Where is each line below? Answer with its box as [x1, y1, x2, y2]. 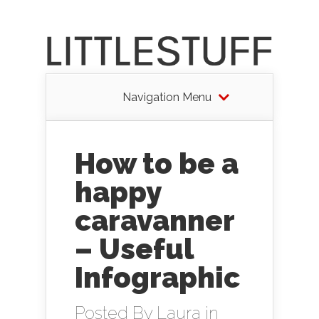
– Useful [75, 232, 194, 266]
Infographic [75, 261, 240, 294]
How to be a [75, 147, 239, 180]
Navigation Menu [122, 90, 211, 104]
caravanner [75, 204, 234, 237]
